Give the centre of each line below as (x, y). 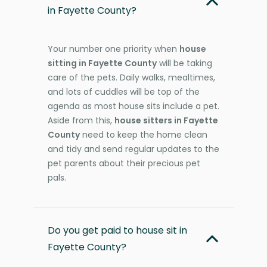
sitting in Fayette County (102, 63)
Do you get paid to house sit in (117, 230)
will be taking (184, 63)
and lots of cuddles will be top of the (124, 91)
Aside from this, (81, 120)
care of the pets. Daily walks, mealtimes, (131, 77)
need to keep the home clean (144, 134)
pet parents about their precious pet (124, 163)
